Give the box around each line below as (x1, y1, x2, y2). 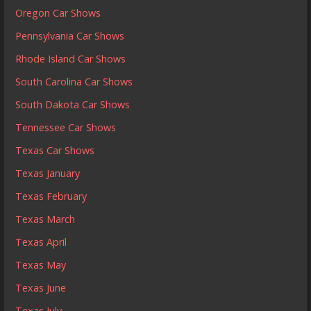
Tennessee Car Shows (15, 120, 117, 134)
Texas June (15, 280, 67, 294)
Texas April (15, 235, 67, 249)
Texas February (15, 189, 87, 203)
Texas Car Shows (15, 143, 95, 157)
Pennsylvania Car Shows (15, 28, 125, 42)
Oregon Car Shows (15, 6, 101, 19)
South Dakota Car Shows (15, 97, 131, 111)
